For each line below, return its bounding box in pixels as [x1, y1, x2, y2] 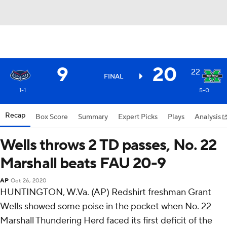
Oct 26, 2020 [10, 177, 47, 184]
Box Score [35, 112, 68, 122]
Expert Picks [118, 112, 158, 122]
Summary [78, 112, 108, 122]
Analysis [195, 112, 222, 122]
